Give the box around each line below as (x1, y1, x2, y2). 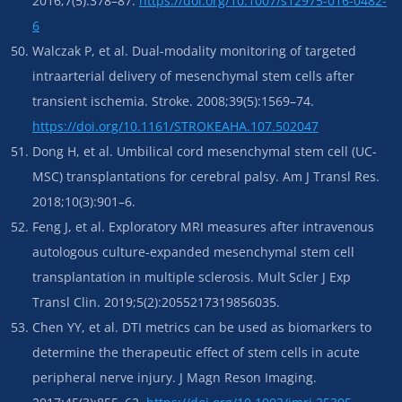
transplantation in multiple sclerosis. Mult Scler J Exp (32, 267, 351, 285)
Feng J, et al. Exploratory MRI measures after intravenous (32, 217, 374, 235)
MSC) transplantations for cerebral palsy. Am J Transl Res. (32, 167, 380, 185)
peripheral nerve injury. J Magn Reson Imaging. (32, 368, 317, 386)
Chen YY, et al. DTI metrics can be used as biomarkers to (32, 318, 371, 336)
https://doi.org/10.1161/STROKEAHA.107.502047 (32, 117, 319, 135)
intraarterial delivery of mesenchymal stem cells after (32, 66, 354, 84)
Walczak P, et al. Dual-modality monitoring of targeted (32, 41, 356, 59)
